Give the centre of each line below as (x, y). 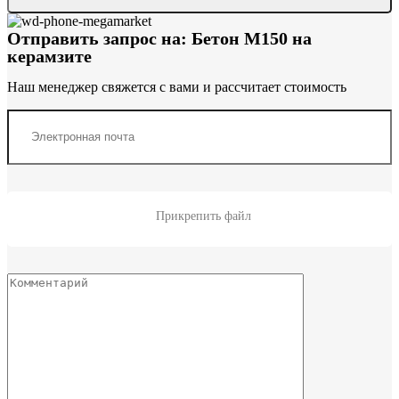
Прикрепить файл (202, 216)
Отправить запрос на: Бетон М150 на (159, 38)
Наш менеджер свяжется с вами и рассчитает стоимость (177, 86)
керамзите (49, 56)
